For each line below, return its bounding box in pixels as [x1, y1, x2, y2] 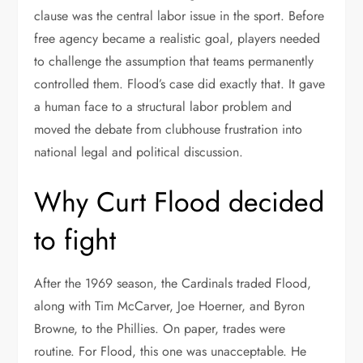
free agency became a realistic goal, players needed [34, 29, 321, 48]
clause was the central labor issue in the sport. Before [34, 6, 325, 25]
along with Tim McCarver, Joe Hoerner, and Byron [34, 297, 305, 315]
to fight [34, 220, 117, 260]
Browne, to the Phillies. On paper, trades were [34, 319, 286, 338]
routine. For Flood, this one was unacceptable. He [34, 342, 307, 361]
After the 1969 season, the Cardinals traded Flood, [34, 274, 312, 293]
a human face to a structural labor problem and [34, 97, 293, 116]
